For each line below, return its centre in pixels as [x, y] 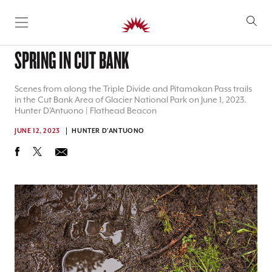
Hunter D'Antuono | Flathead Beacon [86, 111]
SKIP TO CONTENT [59, 27]
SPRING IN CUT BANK [72, 59]
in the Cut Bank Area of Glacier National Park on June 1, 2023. [131, 100]
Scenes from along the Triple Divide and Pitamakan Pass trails [133, 89]
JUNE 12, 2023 [37, 131]
